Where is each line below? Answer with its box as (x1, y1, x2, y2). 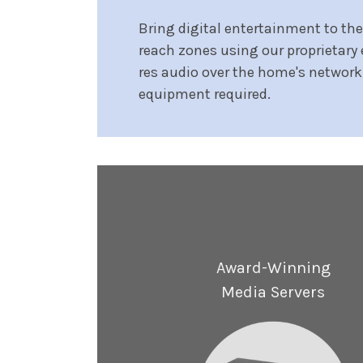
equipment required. (138, 84, 274, 103)
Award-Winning (216, 258, 331, 278)
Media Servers (221, 283, 326, 302)
